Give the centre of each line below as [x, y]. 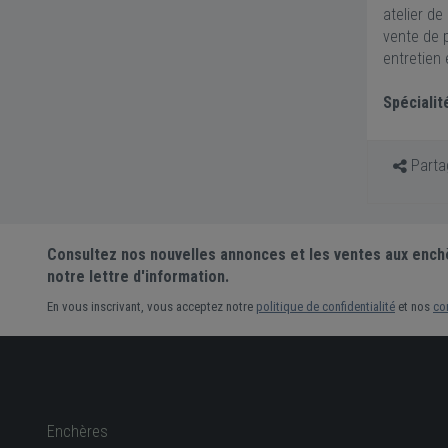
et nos [414, 307]
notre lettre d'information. [138, 277]
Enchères [77, 432]
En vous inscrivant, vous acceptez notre [151, 307]
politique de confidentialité [325, 307]
